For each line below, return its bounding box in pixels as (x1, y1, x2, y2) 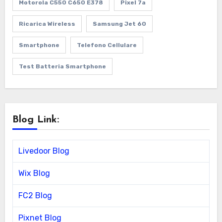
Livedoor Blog (18, 146, 69, 156)
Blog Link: (12, 114, 59, 125)
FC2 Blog (18, 190, 52, 200)
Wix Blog (18, 168, 50, 178)
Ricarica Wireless (18, 20, 75, 27)
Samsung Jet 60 (92, 20, 146, 27)
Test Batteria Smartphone (18, 62, 106, 70)
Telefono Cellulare (76, 41, 137, 49)
